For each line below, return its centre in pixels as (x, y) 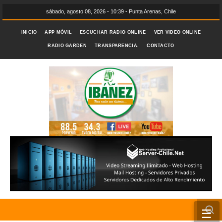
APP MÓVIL (58, 32)
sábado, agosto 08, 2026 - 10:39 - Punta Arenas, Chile (111, 11)
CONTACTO (161, 46)
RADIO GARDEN (67, 46)
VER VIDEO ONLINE (177, 32)
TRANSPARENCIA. (117, 46)
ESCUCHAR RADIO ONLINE (113, 32)
